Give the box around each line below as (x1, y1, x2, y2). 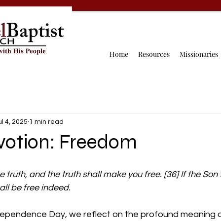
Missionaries (180, 49, 218, 59)
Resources (138, 49, 170, 59)
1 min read (29, 118, 64, 125)
